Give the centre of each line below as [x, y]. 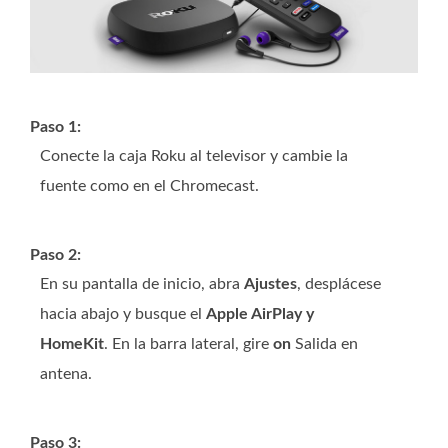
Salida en [324, 343]
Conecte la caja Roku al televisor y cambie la [194, 155]
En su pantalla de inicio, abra [142, 283]
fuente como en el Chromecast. [149, 185]
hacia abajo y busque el [123, 313]
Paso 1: [55, 126]
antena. [66, 373]
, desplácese [339, 283]
